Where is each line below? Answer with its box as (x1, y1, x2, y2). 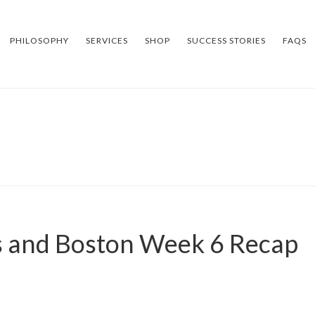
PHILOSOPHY (10, 35, 69, 46)
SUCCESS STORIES (187, 35, 266, 46)
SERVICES (86, 35, 128, 46)
